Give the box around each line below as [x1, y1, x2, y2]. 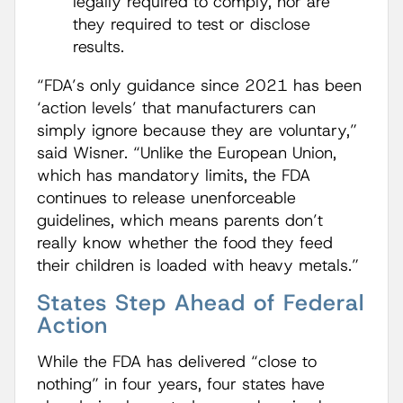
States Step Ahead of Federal [37, 288, 364, 318]
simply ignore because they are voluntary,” [37, 120, 357, 141]
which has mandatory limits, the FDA [37, 165, 310, 186]
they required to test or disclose [73, 13, 310, 35]
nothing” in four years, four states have [37, 373, 325, 395]
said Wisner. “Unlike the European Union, [37, 142, 336, 164]
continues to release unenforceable [37, 187, 296, 209]
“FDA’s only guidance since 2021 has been [37, 75, 362, 96]
